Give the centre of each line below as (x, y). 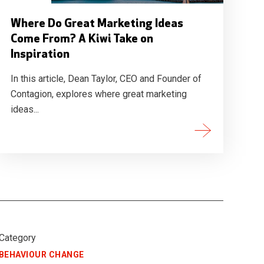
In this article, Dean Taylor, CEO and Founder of (106, 79)
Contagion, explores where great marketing (98, 94)
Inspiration (40, 55)
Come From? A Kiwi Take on (82, 39)
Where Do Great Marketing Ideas (97, 24)
